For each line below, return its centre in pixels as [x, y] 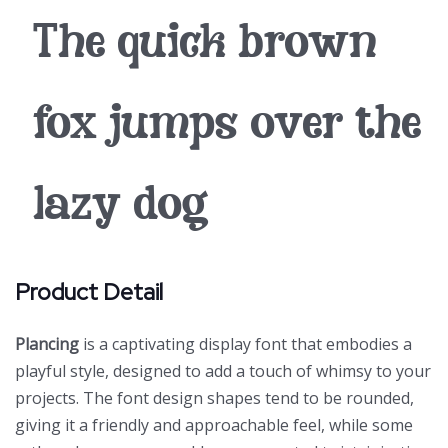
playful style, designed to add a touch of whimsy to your [223, 370]
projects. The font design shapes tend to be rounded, [214, 397]
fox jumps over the [227, 127]
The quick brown [205, 46]
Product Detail [89, 291]
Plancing [47, 343]
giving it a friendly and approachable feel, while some [214, 424]
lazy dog [121, 208]
